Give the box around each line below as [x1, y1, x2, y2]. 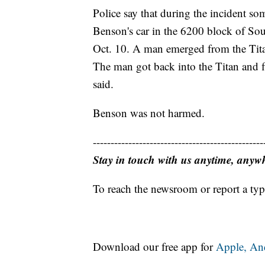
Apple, [216, 239, 250, 254]
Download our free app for [93, 239, 216, 254]
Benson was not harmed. [93, 105, 205, 121]
